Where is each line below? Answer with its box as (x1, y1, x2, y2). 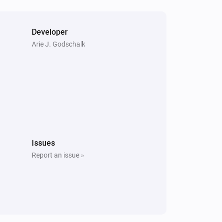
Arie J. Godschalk (32, 40, 85, 48)
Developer (32, 27, 68, 37)
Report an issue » (32, 151, 84, 159)
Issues (32, 138, 55, 148)
